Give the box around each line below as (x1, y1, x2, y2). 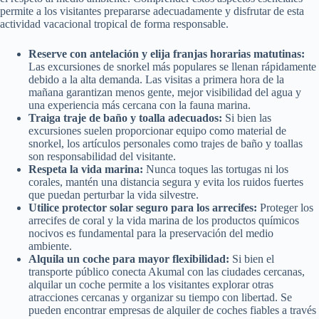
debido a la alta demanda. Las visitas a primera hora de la (28, 73, 284, 86)
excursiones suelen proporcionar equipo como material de (28, 125, 286, 137)
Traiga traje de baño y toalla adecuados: (28, 112, 222, 125)
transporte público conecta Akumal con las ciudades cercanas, (28, 266, 305, 278)
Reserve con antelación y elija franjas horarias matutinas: (28, 48, 305, 61)
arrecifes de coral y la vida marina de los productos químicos (28, 214, 299, 227)
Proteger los (257, 202, 313, 214)
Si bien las (222, 112, 271, 125)
